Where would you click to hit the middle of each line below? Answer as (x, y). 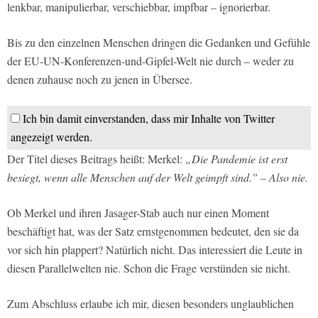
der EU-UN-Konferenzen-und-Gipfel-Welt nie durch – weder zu (150, 61)
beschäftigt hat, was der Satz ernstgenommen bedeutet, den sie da (153, 231)
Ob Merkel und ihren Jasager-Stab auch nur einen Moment (138, 213)
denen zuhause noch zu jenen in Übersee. (100, 79)
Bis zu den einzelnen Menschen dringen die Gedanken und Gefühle (159, 43)
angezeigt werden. (51, 137)
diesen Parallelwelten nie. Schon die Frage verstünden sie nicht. (149, 268)
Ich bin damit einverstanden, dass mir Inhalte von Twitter (149, 119)
